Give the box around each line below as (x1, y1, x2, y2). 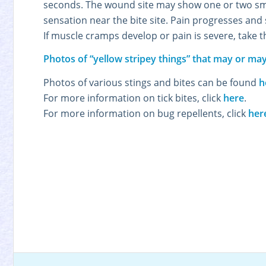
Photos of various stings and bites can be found (43, 76, 256, 90)
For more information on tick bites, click (43, 91, 223, 105)
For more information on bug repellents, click (43, 107, 246, 121)
